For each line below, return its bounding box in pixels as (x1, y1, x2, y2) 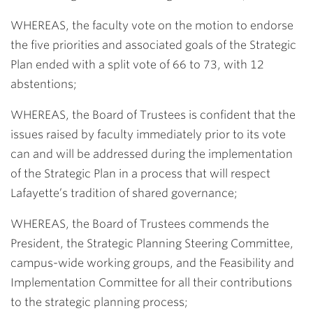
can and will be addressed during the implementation (10, 147, 293, 161)
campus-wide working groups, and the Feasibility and (10, 256, 294, 270)
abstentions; (10, 78, 77, 91)
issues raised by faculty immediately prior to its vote (10, 128, 286, 141)
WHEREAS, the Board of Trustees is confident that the (10, 108, 296, 122)
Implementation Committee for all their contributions (10, 276, 292, 289)
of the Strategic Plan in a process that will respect (10, 167, 270, 180)
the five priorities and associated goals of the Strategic (10, 38, 296, 52)
